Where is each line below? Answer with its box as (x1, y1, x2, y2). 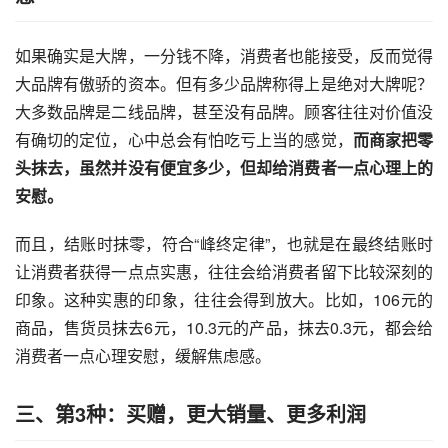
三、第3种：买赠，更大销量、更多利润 (15, 399, 366, 429)
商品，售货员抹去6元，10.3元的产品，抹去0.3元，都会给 (15, 316, 433, 340)
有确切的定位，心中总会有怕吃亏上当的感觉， (15, 128, 353, 152)
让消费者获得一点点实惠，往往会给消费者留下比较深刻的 (15, 260, 433, 284)
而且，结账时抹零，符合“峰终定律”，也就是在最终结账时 (15, 232, 433, 256)
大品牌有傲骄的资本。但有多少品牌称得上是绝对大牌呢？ (15, 72, 433, 96)
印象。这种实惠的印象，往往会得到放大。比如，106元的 (15, 288, 433, 312)
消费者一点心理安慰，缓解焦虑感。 (15, 344, 271, 368)
